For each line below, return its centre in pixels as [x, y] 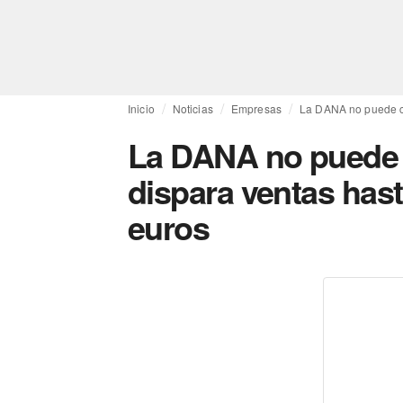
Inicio [141, 108]
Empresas [256, 108]
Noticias [193, 108]
